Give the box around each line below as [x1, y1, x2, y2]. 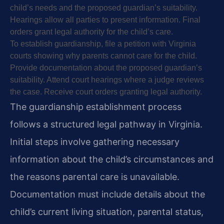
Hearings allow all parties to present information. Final [10, 15, 200, 24]
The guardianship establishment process [10, 101, 181, 112]
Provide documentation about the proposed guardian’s [10, 63, 202, 72]
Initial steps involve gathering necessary [10, 136, 179, 147]
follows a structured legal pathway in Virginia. [10, 118, 202, 129]
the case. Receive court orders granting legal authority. [10, 87, 202, 96]
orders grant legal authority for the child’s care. [10, 27, 173, 36]
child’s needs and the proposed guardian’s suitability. [10, 3, 197, 12]
